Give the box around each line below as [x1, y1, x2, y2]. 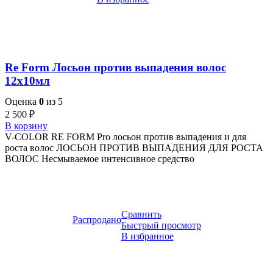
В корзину [5, 121, 48, 132]
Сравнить [121, 209, 161, 220]
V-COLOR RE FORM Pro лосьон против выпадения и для [5, 132, 246, 143]
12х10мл [5, 74, 50, 87]
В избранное [121, 231, 174, 242]
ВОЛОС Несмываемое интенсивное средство [5, 154, 194, 165]
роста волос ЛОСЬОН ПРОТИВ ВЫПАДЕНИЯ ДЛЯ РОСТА [5, 143, 263, 154]
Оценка [5, 96, 39, 107]
